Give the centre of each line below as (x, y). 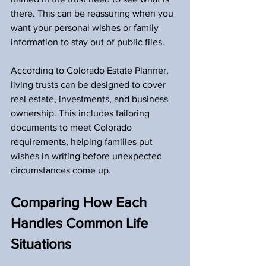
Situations (41, 244)
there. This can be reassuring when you (93, 13)
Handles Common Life (81, 223)
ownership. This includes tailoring (81, 113)
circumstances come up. (61, 170)
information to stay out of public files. (88, 42)
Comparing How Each (80, 202)
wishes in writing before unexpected (88, 156)
